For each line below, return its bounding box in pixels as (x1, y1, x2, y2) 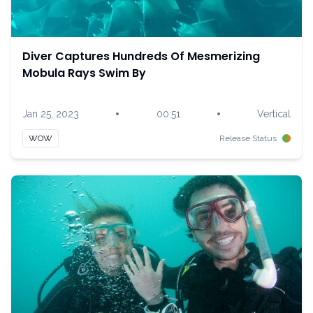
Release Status (219, 133, 277, 143)
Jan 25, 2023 (22, 108, 79, 119)
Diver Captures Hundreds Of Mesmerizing (22, 48, 260, 64)
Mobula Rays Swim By (22, 65, 146, 81)
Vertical (257, 108, 291, 119)
